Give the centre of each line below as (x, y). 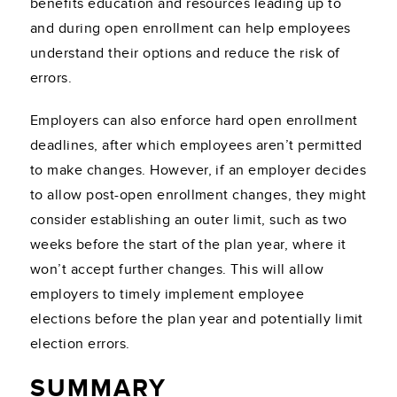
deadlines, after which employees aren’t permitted (196, 146)
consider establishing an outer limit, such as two (189, 220)
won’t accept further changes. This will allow (177, 270)
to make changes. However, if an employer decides (198, 171)
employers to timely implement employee (167, 295)
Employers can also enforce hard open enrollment (194, 121)
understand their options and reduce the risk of (185, 54)
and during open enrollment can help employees (191, 29)
